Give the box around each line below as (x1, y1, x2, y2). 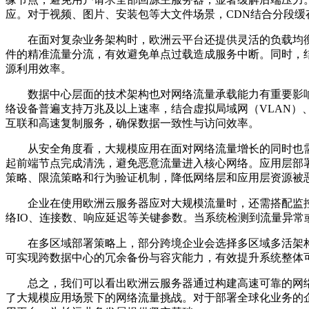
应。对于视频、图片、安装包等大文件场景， (6, 8, 226, 21)
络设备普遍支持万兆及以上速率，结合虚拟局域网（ (6, 103, 259, 115)
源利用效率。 (6, 63, 72, 75)
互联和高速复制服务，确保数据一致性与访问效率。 (6, 117, 259, 130)
